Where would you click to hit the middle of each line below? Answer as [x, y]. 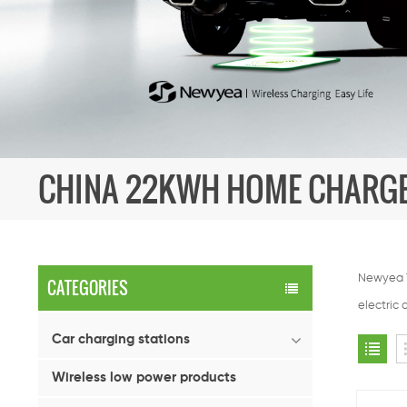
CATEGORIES [88, 288]
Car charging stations [121, 339]
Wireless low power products [144, 377]
